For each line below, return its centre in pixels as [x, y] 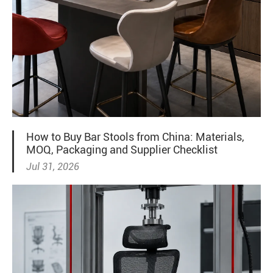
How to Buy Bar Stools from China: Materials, [135, 136]
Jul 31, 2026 [53, 166]
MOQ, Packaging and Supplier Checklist [122, 149]
